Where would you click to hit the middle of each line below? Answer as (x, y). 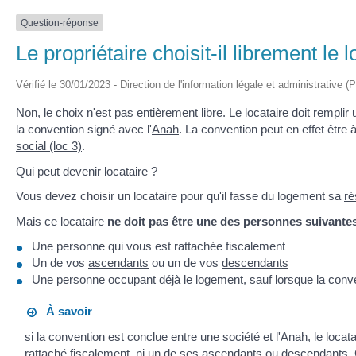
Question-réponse (60, 23)
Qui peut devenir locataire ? (87, 171)
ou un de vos (185, 263)
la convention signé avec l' (84, 130)
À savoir (65, 311)
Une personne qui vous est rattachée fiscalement (159, 246)
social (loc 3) (49, 146)
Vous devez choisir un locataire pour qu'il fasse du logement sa (180, 196)
